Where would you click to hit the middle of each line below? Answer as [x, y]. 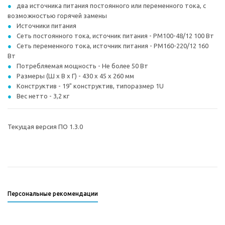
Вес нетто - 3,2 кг [43, 96]
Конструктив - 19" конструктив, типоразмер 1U [90, 86]
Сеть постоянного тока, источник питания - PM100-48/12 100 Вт [115, 36]
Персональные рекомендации [53, 194]
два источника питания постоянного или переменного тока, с [111, 6]
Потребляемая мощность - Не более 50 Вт [82, 66]
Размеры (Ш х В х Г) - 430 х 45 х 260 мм [75, 76]
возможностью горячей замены [57, 16]
